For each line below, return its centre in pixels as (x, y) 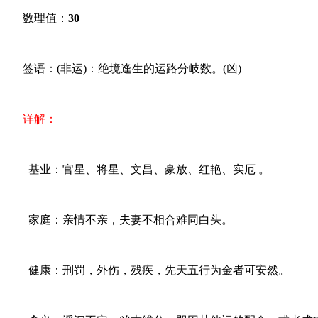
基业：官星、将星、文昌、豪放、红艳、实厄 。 (138, 170)
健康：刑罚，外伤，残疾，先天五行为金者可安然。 (148, 270)
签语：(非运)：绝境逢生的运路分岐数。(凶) (124, 69)
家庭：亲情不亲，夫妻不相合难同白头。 (119, 220)
